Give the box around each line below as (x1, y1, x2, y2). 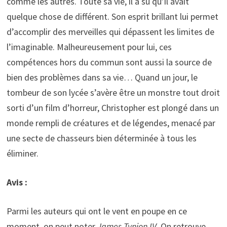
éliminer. (6, 147, 39, 159)
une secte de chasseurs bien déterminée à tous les (6, 132, 197, 144)
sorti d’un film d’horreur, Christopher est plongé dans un (6, 101, 219, 113)
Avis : (6, 176, 27, 188)
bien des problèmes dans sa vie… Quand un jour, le (6, 71, 198, 83)
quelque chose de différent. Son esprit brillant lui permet (6, 10, 218, 22)
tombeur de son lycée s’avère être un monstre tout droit (6, 86, 220, 98)
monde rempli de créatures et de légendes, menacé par (6, 117, 215, 129)
